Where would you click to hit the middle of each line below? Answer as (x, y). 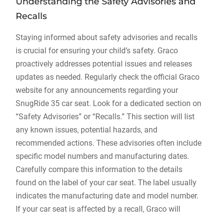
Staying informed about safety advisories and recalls (106, 37)
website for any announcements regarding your (97, 90)
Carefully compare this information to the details (99, 169)
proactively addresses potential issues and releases (104, 64)
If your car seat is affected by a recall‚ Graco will (98, 209)
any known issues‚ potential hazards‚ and (86, 130)
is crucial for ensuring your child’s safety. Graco (97, 51)
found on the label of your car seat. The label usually (106, 183)
